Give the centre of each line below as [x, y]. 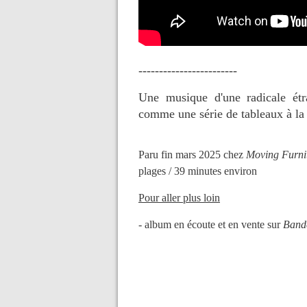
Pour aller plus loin [179, 198]
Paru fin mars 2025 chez [192, 155]
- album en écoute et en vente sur [211, 224]
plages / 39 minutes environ [198, 171]
